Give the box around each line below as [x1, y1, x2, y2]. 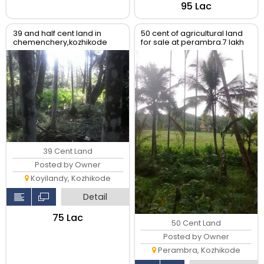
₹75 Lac [52, 211, 84, 225]
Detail [83, 191, 108, 203]
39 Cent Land [43, 146, 93, 157]
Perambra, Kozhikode [156, 245, 240, 255]
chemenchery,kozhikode [12, 37, 107, 47]
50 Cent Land [171, 217, 221, 228]
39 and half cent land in [12, 28, 101, 38]
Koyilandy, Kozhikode [29, 173, 111, 184]
